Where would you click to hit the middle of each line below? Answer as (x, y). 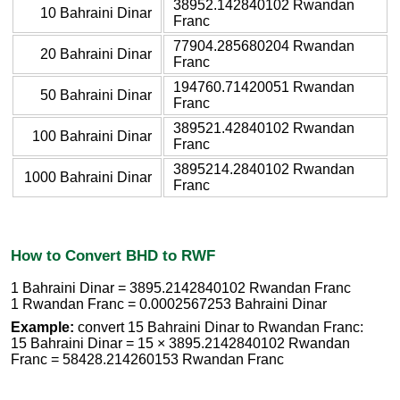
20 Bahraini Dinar (96, 54)
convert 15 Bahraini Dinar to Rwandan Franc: (219, 328)
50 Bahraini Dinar (96, 95)
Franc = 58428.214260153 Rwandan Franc (147, 360)
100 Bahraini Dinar (92, 136)
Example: (42, 328)
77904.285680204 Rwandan (264, 46)
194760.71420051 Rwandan (264, 87)
